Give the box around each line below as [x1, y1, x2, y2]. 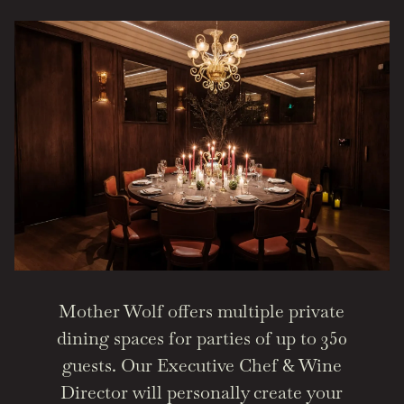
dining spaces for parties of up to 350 [56, 326, 347, 350]
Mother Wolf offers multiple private [59, 298, 345, 323]
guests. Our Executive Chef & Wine [61, 353, 342, 377]
